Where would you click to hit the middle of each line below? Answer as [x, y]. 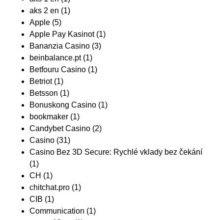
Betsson [44, 93]
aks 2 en [44, 11]
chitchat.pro [50, 188]
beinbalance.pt [55, 58]
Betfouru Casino [58, 70]
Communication [57, 211]
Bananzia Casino [60, 46]
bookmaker [49, 117]
